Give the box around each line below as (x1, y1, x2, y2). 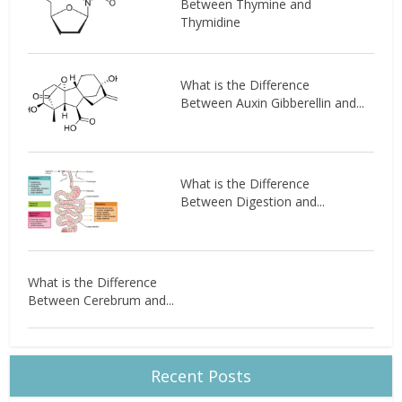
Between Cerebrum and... (28, 291, 175, 309)
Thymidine (179, 13, 240, 31)
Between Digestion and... (179, 192, 325, 210)
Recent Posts (151, 364, 251, 387)
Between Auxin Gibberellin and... (179, 93, 364, 111)
